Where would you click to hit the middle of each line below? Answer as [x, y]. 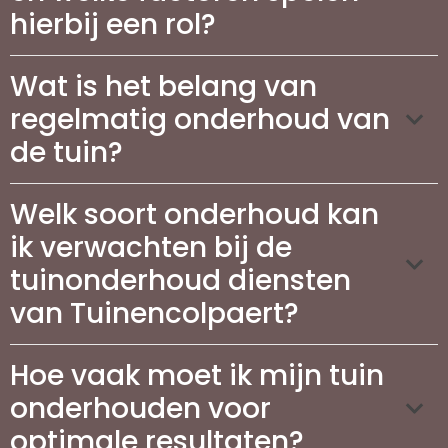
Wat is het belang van [163, 86]
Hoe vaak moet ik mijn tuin [197, 375]
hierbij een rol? [113, 24]
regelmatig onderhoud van [200, 119]
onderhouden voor [140, 408]
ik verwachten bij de [151, 247]
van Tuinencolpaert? [154, 313]
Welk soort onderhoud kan [194, 214]
